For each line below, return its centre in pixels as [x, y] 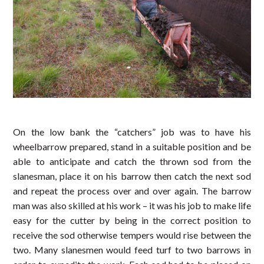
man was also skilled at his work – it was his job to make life [132, 205]
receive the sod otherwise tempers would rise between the [132, 235]
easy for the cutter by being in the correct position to [132, 220]
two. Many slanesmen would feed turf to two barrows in [132, 249]
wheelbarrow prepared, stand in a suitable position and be [132, 146]
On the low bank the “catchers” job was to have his [132, 131]
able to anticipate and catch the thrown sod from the [132, 161]
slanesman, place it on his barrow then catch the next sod [132, 176]
